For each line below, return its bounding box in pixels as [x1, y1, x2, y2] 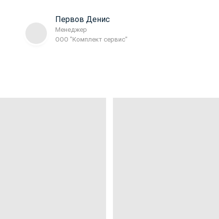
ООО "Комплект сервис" [55, 36, 128, 44]
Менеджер [55, 26, 87, 34]
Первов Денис [55, 15, 110, 24]
